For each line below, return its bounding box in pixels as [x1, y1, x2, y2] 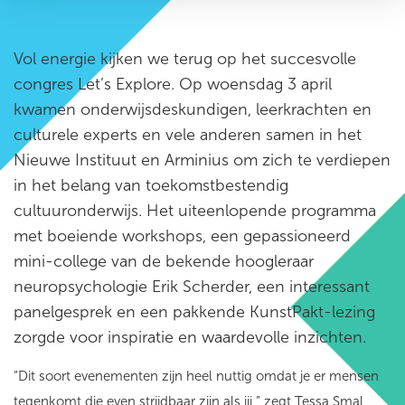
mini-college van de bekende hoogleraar [14, 251, 314, 271]
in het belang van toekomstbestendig [14, 175, 288, 195]
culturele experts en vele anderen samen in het [14, 125, 362, 145]
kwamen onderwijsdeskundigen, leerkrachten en [14, 99, 372, 119]
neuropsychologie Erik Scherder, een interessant [14, 277, 370, 297]
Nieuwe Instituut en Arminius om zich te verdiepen [14, 150, 391, 170]
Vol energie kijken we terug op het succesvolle [14, 49, 356, 69]
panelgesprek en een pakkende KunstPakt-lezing [14, 302, 375, 322]
